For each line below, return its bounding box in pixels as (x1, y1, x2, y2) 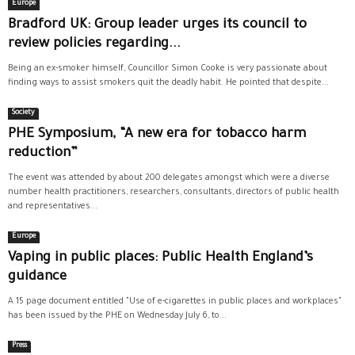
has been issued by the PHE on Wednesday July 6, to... (8, 311, 227, 321)
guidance (8, 270, 67, 285)
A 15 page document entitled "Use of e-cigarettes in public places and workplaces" (8, 297, 342, 307)
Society (12, 109, 35, 117)
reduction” (8, 147, 78, 162)
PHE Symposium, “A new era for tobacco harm (8, 128, 306, 143)
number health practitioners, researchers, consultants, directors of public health (8, 188, 339, 197)
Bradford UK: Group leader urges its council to (8, 18, 307, 33)
